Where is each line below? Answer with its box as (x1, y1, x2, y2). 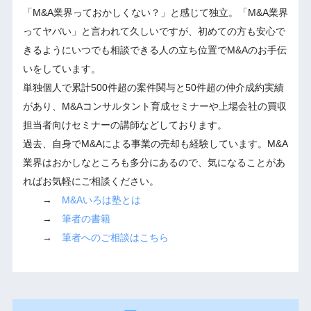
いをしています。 (22, 63, 101, 75)
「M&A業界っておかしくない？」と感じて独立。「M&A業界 (22, 7, 288, 19)
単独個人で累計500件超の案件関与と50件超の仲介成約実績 (22, 82, 284, 94)
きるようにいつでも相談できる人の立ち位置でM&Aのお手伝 (22, 44, 287, 56)
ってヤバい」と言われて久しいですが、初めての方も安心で (22, 26, 285, 37)
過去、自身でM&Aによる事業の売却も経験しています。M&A (22, 138, 288, 150)
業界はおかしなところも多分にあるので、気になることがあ (22, 157, 285, 169)
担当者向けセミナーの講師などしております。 (22, 119, 227, 131)
